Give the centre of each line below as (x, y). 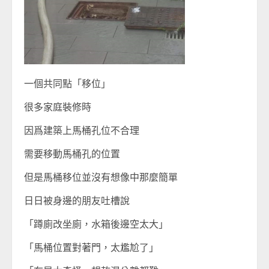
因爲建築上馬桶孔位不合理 (82, 130)
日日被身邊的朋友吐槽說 (77, 201)
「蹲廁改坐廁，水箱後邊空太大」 (96, 224)
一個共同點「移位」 (67, 83)
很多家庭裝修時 (58, 107)
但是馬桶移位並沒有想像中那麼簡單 (101, 177)
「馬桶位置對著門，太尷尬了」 (91, 247)
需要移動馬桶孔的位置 (72, 154)
